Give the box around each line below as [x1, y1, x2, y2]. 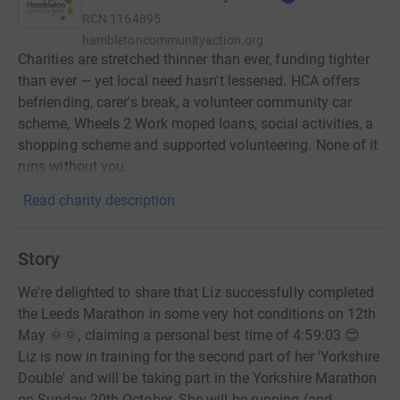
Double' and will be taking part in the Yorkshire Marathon [18, 370, 378, 387]
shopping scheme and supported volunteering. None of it [18, 137, 379, 154]
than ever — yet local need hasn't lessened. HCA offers [18, 72, 361, 89]
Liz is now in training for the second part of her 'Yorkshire [18, 348, 379, 365]
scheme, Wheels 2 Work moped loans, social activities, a [18, 115, 374, 132]
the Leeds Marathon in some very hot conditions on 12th [18, 305, 377, 322]
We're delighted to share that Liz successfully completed [18, 284, 375, 301]
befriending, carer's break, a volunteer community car [18, 94, 353, 111]
